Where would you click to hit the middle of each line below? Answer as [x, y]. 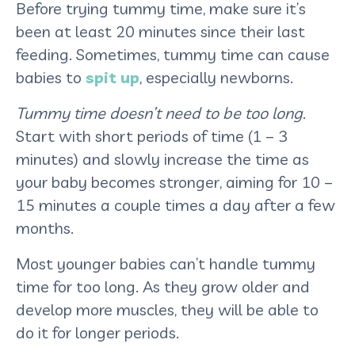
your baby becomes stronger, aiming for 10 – [174, 181]
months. [47, 227]
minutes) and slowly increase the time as [162, 158]
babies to [51, 77]
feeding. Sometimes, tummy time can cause [173, 54]
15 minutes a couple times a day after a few [176, 204]
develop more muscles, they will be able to [167, 309]
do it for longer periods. [99, 332]
